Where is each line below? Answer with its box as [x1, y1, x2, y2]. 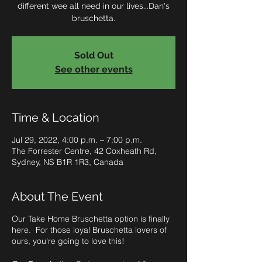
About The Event [12, 189, 103, 204]
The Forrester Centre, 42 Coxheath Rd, [12, 146, 157, 156]
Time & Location [12, 111, 99, 125]
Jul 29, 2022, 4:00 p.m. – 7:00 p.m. [12, 135, 142, 145]
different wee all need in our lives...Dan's [18, 1, 170, 11]
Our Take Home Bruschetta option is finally [12, 213, 170, 224]
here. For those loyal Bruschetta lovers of [12, 225, 167, 235]
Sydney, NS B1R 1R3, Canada [12, 157, 123, 167]
